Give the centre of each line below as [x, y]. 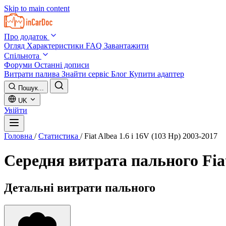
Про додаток [27, 37]
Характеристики [56, 46]
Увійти [16, 110]
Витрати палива [33, 74]
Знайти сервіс [86, 74]
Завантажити [126, 46]
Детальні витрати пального [80, 187]
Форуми [19, 65]
